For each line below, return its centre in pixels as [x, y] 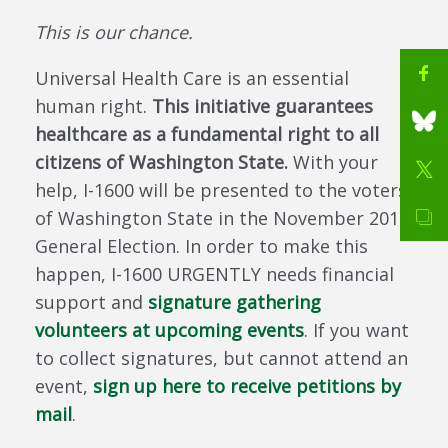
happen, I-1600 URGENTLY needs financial [214, 273]
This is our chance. [114, 31]
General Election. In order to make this [201, 245]
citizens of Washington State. [161, 161]
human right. [93, 105]
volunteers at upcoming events [169, 329]
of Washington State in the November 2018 [222, 217]
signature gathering [234, 301]
